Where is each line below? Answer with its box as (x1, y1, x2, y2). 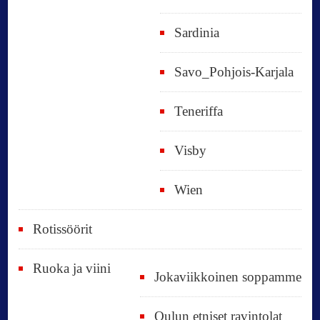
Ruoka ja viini (33, 260, 111, 276)
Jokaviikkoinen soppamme (154, 269, 301, 284)
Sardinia (174, 24, 219, 40)
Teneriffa (174, 103, 223, 119)
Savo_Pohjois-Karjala (174, 64, 294, 79)
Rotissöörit (33, 221, 93, 236)
